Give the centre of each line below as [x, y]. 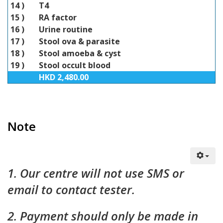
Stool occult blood [75, 65]
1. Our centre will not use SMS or [96, 173]
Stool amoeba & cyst [80, 53]
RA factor [58, 17]
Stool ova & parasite [79, 41]
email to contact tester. [71, 189]
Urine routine [66, 29]
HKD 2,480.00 [64, 77]
